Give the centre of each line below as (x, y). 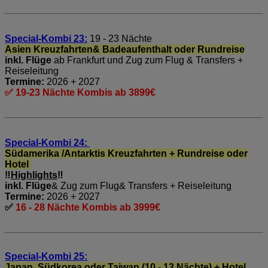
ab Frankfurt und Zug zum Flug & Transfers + (147, 60)
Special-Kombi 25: (46, 256)
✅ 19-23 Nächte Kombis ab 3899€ (80, 92)
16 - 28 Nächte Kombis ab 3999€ (88, 207)
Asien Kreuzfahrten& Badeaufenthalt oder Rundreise (125, 49)
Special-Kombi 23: (46, 38)
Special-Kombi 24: (47, 142)
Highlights (34, 175)
